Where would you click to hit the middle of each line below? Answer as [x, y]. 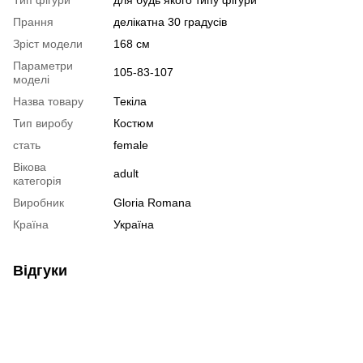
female [131, 145]
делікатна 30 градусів [170, 21]
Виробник [38, 202]
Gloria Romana [152, 202]
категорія [37, 180]
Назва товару [48, 101]
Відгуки [40, 270]
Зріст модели [48, 43]
